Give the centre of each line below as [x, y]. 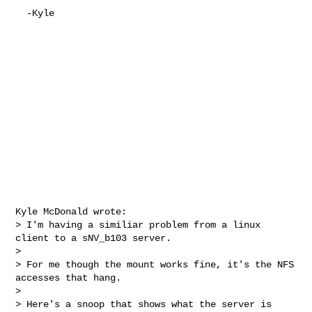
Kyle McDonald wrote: [71, 211]
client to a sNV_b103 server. [94, 238]
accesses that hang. [69, 278]
